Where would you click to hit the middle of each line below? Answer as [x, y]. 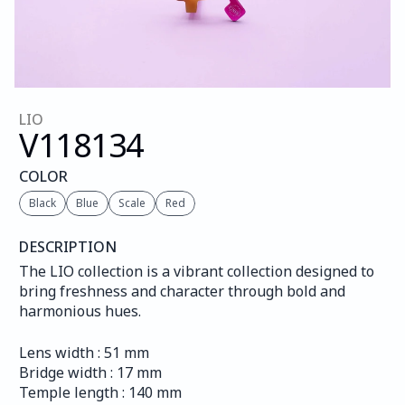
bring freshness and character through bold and [182, 291]
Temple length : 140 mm [100, 392]
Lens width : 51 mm [84, 353]
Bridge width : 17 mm [90, 372]
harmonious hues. [80, 311]
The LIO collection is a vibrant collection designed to [197, 271]
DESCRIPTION [68, 247]
